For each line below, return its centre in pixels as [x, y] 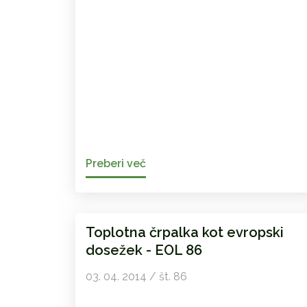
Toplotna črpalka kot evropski [184, 233]
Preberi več [115, 164]
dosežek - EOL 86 [144, 250]
